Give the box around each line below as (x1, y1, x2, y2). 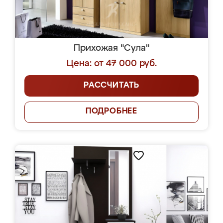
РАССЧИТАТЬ (84, 82, 139, 90)
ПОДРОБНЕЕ (85, 108, 138, 115)
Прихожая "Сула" (74, 44, 149, 53)
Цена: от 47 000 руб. (66, 59, 157, 68)
